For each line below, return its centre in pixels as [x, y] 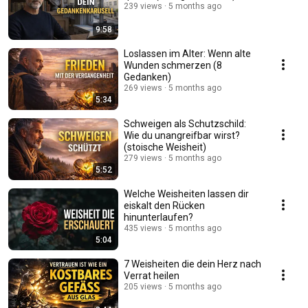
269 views [143, 88]
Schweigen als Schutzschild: [185, 124]
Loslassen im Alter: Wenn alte [187, 54]
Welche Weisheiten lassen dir [186, 194]
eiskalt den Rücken [164, 206]
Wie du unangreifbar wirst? [182, 136]
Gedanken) [147, 77]
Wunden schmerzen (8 [173, 66]
